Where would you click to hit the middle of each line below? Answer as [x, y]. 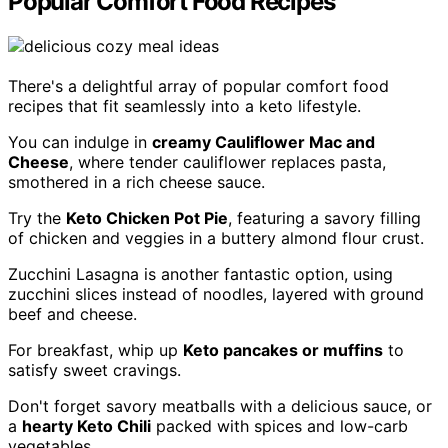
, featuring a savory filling [324, 218]
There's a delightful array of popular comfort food [198, 86]
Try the [37, 218]
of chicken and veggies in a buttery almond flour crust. [216, 238]
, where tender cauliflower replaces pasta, [227, 162]
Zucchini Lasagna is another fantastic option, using [200, 274]
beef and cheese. [72, 314]
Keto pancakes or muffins [283, 350]
